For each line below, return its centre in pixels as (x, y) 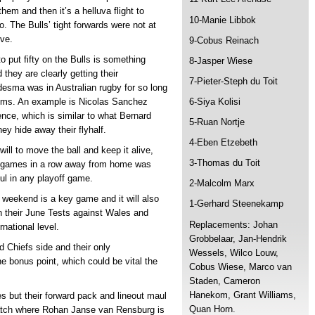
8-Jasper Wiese (221, 60)
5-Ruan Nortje (217, 122)
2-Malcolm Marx (222, 184)
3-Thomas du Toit (225, 163)
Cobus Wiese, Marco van (240, 266)
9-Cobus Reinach (224, 40)
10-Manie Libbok (223, 20)
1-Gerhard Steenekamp (236, 204)
